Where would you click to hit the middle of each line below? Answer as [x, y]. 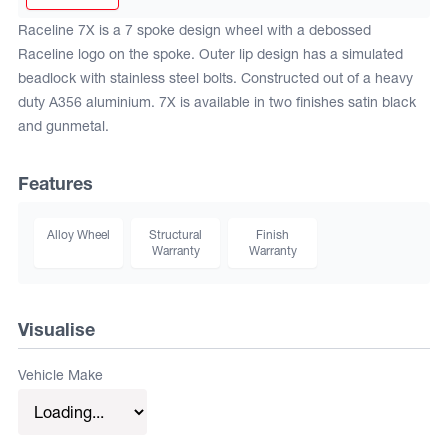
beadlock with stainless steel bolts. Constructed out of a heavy [215, 78]
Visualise [56, 329]
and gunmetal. [63, 126]
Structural [175, 234]
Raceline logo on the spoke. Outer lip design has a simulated [210, 54]
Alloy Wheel [78, 234]
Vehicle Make [60, 375]
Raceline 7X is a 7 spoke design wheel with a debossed [194, 30]
